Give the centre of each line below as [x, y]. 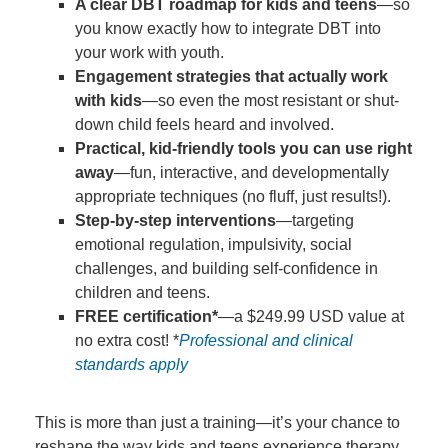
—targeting [315, 220]
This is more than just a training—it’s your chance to [217, 422]
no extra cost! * [127, 340]
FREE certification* [146, 316]
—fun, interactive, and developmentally [251, 172]
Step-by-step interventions [175, 220]
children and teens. [142, 292]
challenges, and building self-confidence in [226, 268]
